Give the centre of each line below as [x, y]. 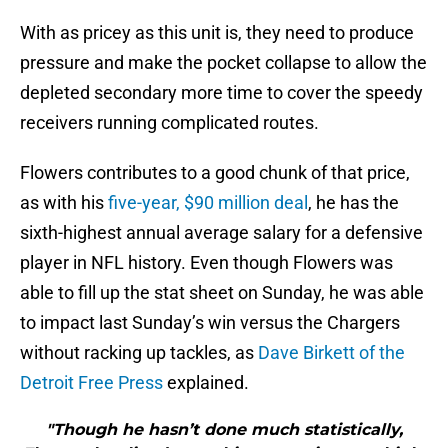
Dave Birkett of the [331, 353]
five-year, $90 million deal [208, 203]
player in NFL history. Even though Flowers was [206, 263]
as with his [64, 203]
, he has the [353, 203]
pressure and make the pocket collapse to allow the [223, 63]
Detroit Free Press [91, 383]
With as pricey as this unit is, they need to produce [217, 33]
